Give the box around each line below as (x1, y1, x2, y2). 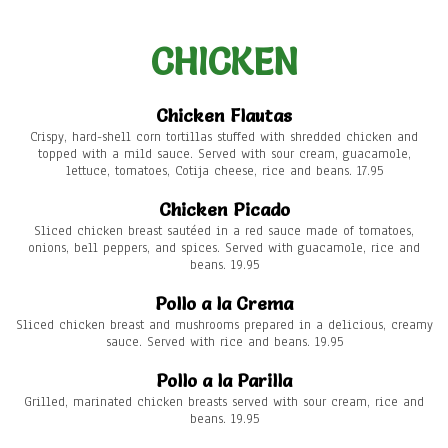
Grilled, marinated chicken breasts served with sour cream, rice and (24, 393, 424, 412)
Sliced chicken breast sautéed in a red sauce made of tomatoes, (34, 222, 414, 241)
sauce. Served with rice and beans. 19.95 (105, 333, 343, 352)
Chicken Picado (158, 198, 290, 222)
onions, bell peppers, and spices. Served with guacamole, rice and (28, 239, 420, 258)
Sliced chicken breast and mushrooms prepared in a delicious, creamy (15, 316, 433, 335)
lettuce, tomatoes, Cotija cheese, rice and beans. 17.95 (65, 162, 383, 181)
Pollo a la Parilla (156, 369, 292, 393)
